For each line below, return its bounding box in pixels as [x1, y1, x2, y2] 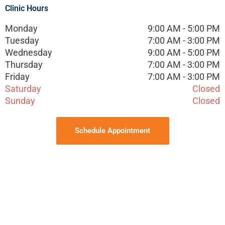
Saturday [5, 83, 41, 94]
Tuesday [5, 35, 39, 46]
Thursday [5, 59, 43, 70]
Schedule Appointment [75, 126, 150, 135]
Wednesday [5, 47, 52, 58]
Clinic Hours [5, 3, 48, 13]
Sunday [5, 95, 35, 106]
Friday [5, 71, 30, 82]
